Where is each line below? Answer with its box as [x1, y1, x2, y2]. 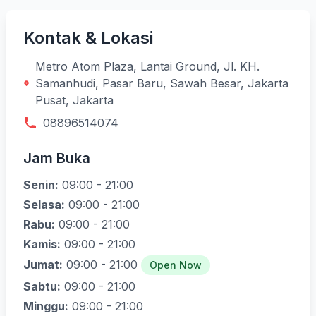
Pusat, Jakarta [35, 93, 114, 107]
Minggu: [23, 299, 68, 313]
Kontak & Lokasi [23, 28, 153, 48]
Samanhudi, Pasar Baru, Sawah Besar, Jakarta [35, 76, 289, 90]
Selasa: [23, 197, 65, 212]
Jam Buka [23, 150, 90, 166]
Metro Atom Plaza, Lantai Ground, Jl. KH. [35, 59, 260, 73]
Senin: [23, 178, 59, 192]
